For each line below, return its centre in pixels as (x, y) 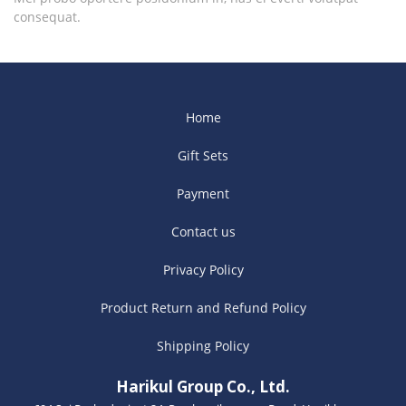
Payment (203, 193)
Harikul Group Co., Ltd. (203, 387)
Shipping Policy (203, 346)
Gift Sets (203, 155)
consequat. (47, 17)
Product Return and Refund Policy (203, 308)
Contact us (203, 232)
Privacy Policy (203, 270)
